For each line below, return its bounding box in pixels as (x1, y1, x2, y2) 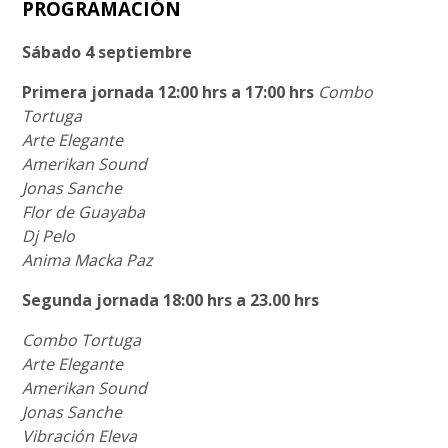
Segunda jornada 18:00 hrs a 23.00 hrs (22, 288, 320, 311)
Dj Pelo (22, 224, 76, 247)
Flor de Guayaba (22, 200, 146, 223)
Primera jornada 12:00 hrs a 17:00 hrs (22, 80, 315, 103)
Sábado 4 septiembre (22, 40, 193, 63)
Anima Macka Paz (22, 248, 154, 271)
